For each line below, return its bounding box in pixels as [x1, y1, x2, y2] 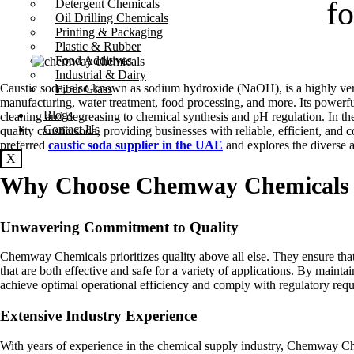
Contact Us [43, 122, 100, 136]
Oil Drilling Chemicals [55, 10, 168, 24]
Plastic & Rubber [55, 39, 141, 53]
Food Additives [55, 53, 132, 67]
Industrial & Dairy [55, 67, 146, 81]
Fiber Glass [55, 81, 112, 96]
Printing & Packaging [55, 24, 163, 39]
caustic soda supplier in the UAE [48, 137, 223, 152]
